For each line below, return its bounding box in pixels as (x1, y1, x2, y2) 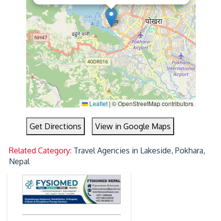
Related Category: (9, 146, 74, 156)
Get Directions (30, 121, 82, 132)
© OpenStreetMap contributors (110, 99, 193, 108)
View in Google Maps (95, 121, 171, 132)
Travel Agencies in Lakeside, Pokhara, (74, 146, 206, 156)
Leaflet (87, 99, 108, 108)
